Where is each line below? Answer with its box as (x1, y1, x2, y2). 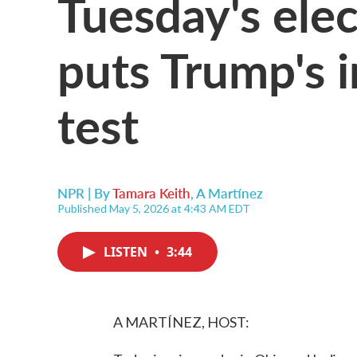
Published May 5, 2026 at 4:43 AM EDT (57, 202, 250, 215)
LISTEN (104, 243, 151, 261)
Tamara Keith (112, 183, 190, 202)
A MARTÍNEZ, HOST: (113, 313, 249, 331)
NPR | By (57, 183, 112, 202)
